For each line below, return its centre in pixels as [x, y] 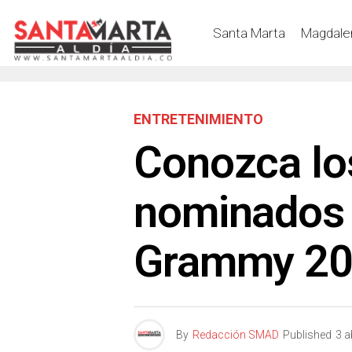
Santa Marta [249, 33]
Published [307, 335]
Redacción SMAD [236, 335]
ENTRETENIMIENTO [198, 119]
